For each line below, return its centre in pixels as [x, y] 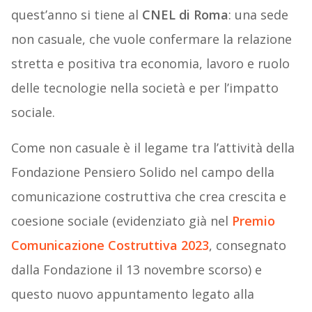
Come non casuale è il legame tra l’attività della [153, 148]
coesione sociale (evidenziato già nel [121, 221]
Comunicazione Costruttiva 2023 [110, 245]
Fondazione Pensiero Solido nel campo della [142, 172]
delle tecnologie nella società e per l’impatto [145, 88]
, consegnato [247, 245]
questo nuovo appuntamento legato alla [132, 294]
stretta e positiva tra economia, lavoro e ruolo [150, 64]
